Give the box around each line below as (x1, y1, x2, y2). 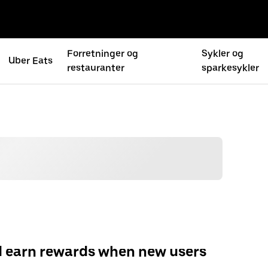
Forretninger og (67, 48, 139, 59)
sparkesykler (202, 62, 260, 74)
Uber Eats (8, 55, 53, 66)
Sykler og (202, 48, 244, 59)
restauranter (67, 62, 125, 74)
